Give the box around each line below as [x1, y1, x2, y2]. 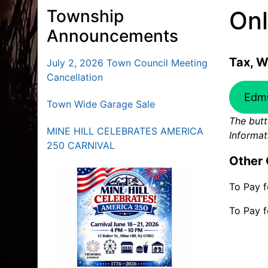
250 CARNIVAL [47, 139, 115, 151]
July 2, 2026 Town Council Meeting [47, 56, 208, 69]
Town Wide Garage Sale [47, 98, 155, 110]
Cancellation [47, 71, 103, 83]
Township [47, 5, 124, 26]
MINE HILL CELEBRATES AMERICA [47, 124, 203, 137]
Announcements [47, 25, 178, 46]
